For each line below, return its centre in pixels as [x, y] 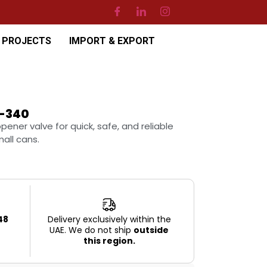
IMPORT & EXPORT [112, 41]
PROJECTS [26, 41]
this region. [109, 241]
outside [151, 230]
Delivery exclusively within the [109, 220]
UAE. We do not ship [92, 230]
